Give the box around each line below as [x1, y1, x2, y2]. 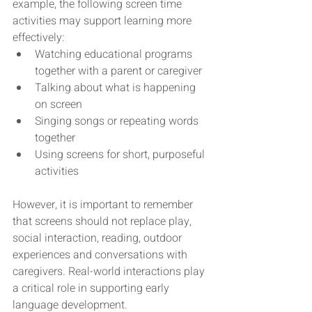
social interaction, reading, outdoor [13, 230, 185, 247]
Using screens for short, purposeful [35, 146, 208, 164]
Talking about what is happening [35, 79, 198, 97]
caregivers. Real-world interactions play [13, 263, 208, 281]
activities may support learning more [13, 13, 194, 30]
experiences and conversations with [13, 247, 190, 264]
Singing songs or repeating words [35, 113, 201, 130]
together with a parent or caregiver [35, 63, 202, 80]
